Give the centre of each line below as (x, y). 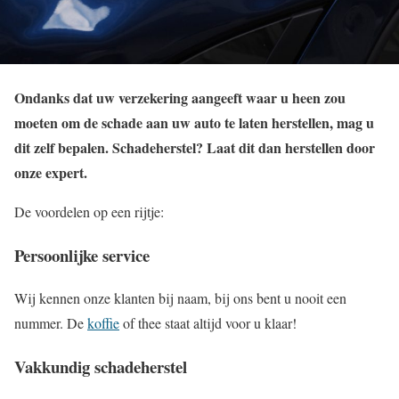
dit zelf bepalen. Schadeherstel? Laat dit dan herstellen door (195, 147)
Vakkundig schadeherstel (101, 367)
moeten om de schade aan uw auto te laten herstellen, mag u (194, 122)
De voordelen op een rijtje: (89, 212)
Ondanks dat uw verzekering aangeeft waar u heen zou (180, 98)
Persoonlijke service (82, 255)
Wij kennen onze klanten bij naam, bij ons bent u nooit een (180, 298)
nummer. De (51, 323)
